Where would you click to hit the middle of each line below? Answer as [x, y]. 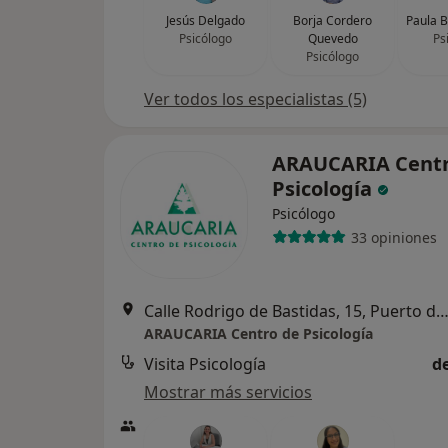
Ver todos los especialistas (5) [255, 99]
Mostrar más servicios [228, 392]
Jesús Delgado [205, 20]
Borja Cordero [332, 20]
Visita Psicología [205, 364]
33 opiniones [393, 237]
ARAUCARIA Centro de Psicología [258, 333]
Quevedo [332, 38]
